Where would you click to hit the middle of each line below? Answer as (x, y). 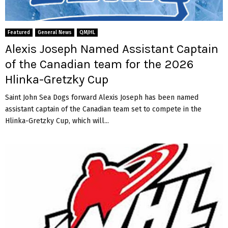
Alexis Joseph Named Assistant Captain (112, 49)
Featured (19, 33)
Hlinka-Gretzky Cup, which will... (57, 121)
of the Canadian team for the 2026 (99, 64)
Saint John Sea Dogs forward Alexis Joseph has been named (102, 98)
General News (55, 33)
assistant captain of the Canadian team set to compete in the (103, 109)
